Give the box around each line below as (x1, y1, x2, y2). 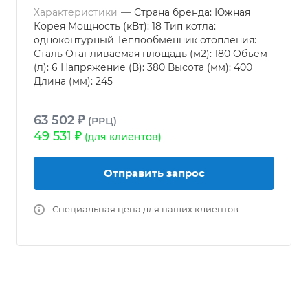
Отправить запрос (103, 166, 205, 179)
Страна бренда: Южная (134, 6, 250, 19)
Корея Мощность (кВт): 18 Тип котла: (34, 20, 216, 32)
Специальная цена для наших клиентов (52, 203, 239, 214)
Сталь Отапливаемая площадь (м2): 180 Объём (34, 47, 267, 60)
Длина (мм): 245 (34, 75, 113, 87)
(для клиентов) (82, 131, 162, 143)
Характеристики (34, 6, 120, 19)
